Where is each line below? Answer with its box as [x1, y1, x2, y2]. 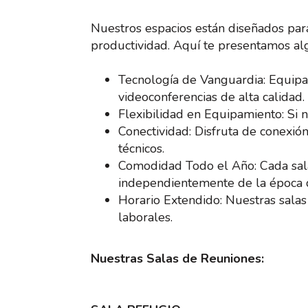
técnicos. [118, 140, 164, 157]
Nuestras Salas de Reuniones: [91, 250, 264, 267]
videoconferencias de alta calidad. [118, 88, 305, 105]
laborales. [118, 208, 173, 225]
